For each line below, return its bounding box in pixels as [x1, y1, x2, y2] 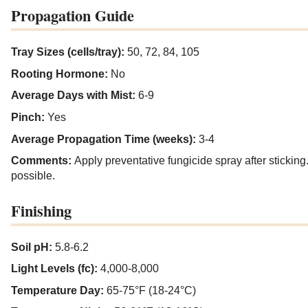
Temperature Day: [11, 284, 107, 296]
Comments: [11, 155, 74, 167]
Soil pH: [11, 241, 55, 253]
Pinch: [11, 111, 47, 123]
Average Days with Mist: [11, 89, 138, 102]
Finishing [11, 199, 71, 222]
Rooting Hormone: [11, 67, 111, 80]
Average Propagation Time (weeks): [11, 133, 199, 145]
